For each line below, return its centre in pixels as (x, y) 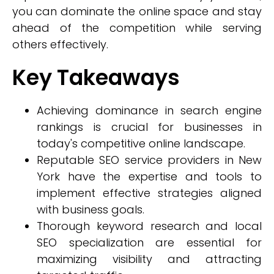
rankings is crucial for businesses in (149, 127)
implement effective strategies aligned (149, 193)
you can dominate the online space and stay (137, 11)
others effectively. (60, 44)
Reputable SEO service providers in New (149, 160)
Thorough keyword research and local (149, 226)
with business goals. (91, 209)
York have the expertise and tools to (149, 176)
